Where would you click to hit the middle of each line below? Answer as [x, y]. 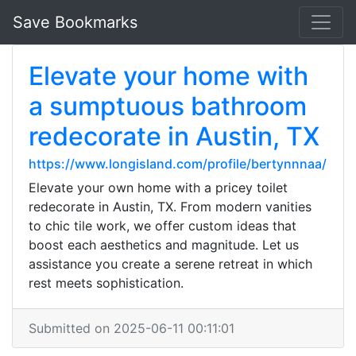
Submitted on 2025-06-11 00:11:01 [132, 328]
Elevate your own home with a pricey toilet [158, 188]
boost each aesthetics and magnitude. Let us [164, 245]
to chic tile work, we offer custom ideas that [163, 226]
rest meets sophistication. [106, 283]
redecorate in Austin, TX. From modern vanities [170, 207]
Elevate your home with [168, 76]
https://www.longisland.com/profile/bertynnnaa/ [178, 164]
